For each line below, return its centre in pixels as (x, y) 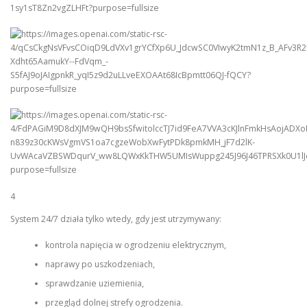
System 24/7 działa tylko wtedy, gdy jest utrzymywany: (116, 219)
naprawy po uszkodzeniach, (100, 265)
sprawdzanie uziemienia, (94, 284)
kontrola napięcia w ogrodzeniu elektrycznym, (135, 245)
